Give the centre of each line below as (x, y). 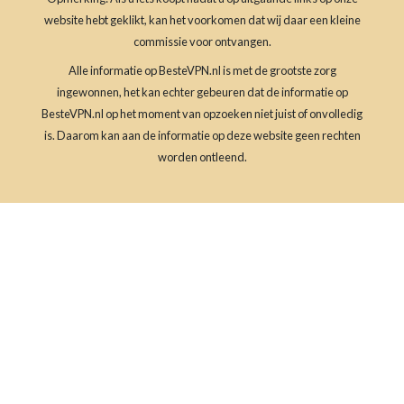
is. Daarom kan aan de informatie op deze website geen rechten (202, 135)
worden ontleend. (202, 156)
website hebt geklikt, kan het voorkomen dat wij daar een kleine (202, 19)
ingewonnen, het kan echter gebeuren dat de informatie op (202, 92)
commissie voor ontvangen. (202, 41)
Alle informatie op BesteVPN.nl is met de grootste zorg (202, 70)
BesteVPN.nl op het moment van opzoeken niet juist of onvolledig (202, 113)
